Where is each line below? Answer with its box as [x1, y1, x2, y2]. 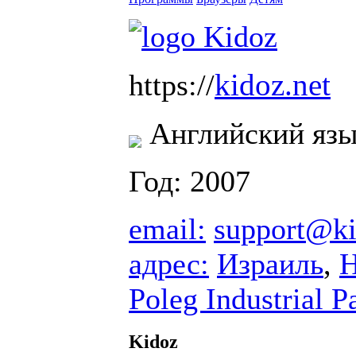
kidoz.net [215, 67, 331, 103]
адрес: [129, 246, 209, 281]
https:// [129, 68, 215, 102]
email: [129, 211, 206, 246]
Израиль [217, 246, 323, 281]
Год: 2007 [129, 164, 250, 198]
